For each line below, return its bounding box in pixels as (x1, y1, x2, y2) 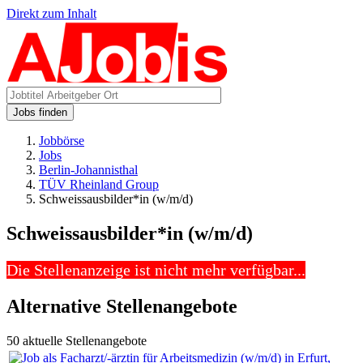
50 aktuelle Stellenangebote (6, 333, 147, 348)
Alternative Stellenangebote (6, 295, 237, 317)
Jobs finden (13, 106, 67, 118)
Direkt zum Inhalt (6, 6, 96, 20)
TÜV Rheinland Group (39, 177, 159, 191)
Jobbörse (39, 134, 84, 147)
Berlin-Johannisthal (39, 163, 138, 177)
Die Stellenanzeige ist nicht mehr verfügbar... (6, 260, 305, 279)
